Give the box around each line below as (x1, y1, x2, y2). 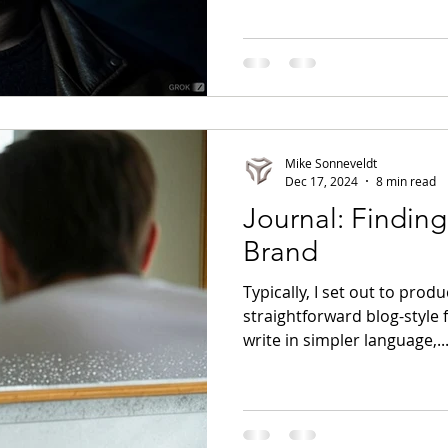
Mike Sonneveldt (285, 155, 377, 172)
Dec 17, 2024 (285, 172, 358, 189)
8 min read (376, 172, 436, 189)
